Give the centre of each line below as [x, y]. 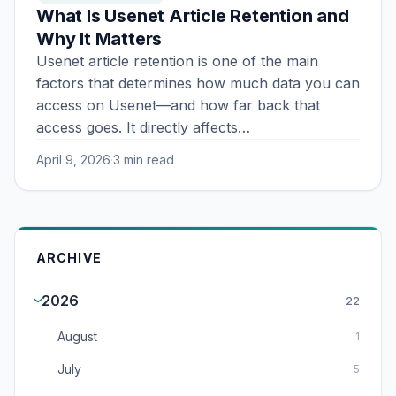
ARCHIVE [69, 258]
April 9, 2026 [73, 160]
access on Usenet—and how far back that [178, 105]
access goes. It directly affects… [143, 127]
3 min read [144, 160]
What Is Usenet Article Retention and [193, 16]
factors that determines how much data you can [198, 83]
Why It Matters [99, 39]
